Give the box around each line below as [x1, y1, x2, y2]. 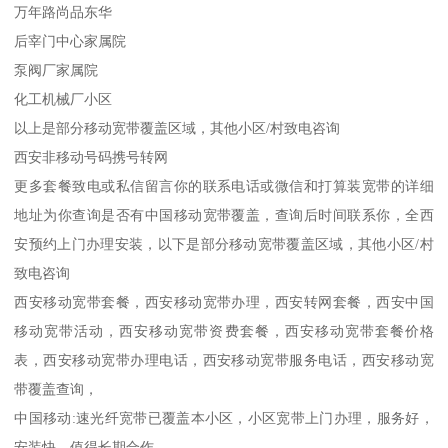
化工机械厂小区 [14, 91, 113, 107]
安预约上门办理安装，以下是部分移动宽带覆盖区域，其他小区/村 [14, 236, 434, 252]
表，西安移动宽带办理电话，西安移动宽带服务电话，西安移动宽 [14, 352, 434, 368]
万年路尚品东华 [14, 4, 113, 20]
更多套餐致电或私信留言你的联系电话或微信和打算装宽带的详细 [14, 178, 434, 194]
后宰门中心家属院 [14, 33, 127, 49]
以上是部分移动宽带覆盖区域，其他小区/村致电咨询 [14, 120, 341, 136]
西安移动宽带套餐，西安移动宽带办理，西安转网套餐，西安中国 [14, 294, 434, 310]
